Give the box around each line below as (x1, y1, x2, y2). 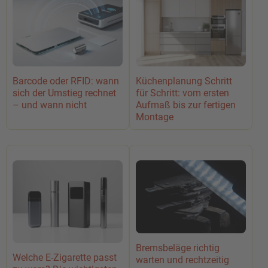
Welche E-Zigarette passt (13, 251, 117, 263)
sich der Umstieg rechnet (13, 87, 116, 99)
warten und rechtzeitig (136, 254, 229, 266)
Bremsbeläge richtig (136, 242, 220, 254)
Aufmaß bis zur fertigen (136, 99, 236, 111)
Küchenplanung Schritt (136, 75, 232, 87)
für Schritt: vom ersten (136, 87, 229, 99)
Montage (136, 111, 173, 123)
